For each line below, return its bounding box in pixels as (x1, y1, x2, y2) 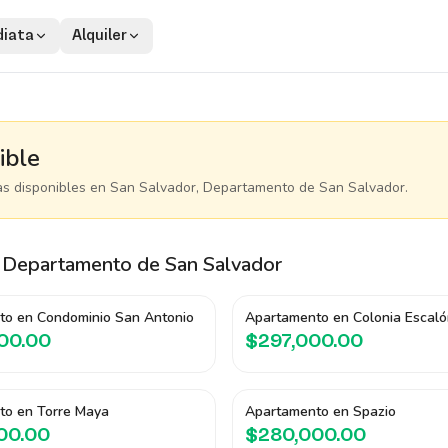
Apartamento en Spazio (245, 402, 396, 421)
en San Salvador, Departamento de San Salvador (86, 178, 405, 197)
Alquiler (71, 29, 127, 43)
